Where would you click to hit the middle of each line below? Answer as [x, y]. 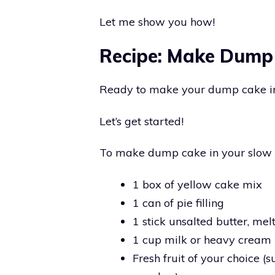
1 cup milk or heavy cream [202, 239]
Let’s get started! [141, 121]
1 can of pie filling [178, 203]
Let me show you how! [157, 21]
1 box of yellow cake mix [197, 184]
